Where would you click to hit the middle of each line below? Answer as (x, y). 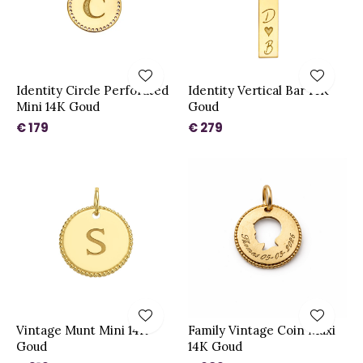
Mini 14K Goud (58, 107)
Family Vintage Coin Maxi (261, 330)
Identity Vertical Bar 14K (258, 90)
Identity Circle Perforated (92, 90)
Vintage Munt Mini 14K (82, 330)
